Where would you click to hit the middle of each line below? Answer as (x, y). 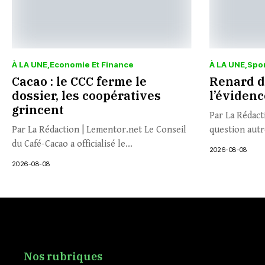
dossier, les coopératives (86, 95)
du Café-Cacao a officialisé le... (72, 144)
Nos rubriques (63, 256)
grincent (38, 109)
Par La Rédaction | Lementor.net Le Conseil (99, 130)
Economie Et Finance (92, 64)
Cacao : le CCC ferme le (79, 81)
